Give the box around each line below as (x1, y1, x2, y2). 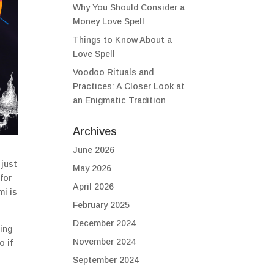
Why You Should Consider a (73, 2, 185, 12)
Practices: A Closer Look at (73, 81, 185, 91)
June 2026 (73, 145, 115, 155)
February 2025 (73, 200, 130, 210)
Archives (73, 125, 117, 138)
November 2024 (73, 237, 136, 246)
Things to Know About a (73, 35, 172, 45)
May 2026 (73, 163, 112, 173)
